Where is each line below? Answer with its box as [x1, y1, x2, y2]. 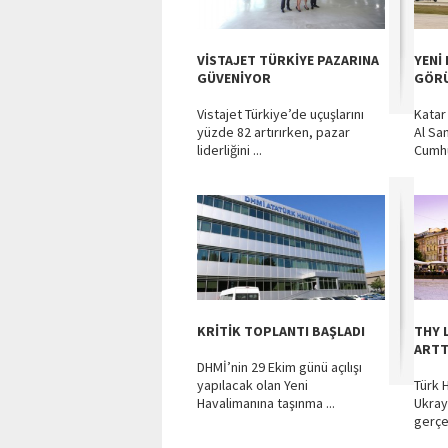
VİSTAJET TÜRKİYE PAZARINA [197, 51, 379, 69]
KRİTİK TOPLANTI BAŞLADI [197, 322, 365, 340]
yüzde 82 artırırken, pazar [197, 123, 350, 141]
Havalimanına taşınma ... [197, 394, 335, 412]
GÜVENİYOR [197, 69, 271, 87]
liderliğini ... [197, 141, 262, 159]
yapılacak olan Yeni [197, 376, 308, 394]
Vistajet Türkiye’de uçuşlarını [197, 105, 364, 123]
